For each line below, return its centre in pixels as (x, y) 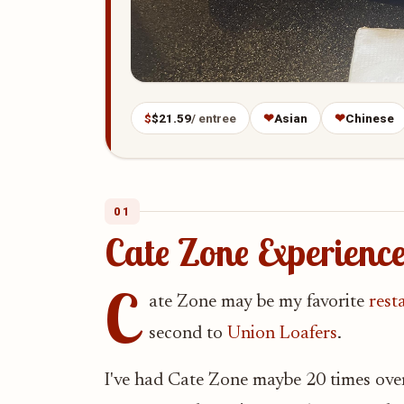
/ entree (214, 119)
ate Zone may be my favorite (259, 303)
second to (188, 334)
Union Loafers (282, 334)
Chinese (370, 119)
